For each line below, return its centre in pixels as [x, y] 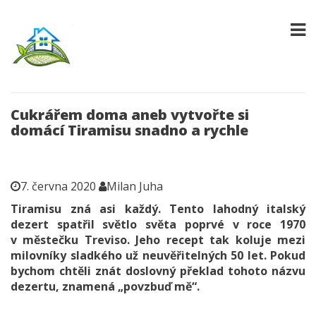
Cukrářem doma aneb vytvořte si [130, 115]
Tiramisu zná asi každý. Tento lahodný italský [158, 209]
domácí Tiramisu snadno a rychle [129, 130]
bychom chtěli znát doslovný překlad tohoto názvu [158, 271]
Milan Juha [135, 186]
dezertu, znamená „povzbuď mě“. [105, 286]
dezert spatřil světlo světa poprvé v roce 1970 [158, 224]
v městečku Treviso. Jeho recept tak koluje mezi [158, 240]
